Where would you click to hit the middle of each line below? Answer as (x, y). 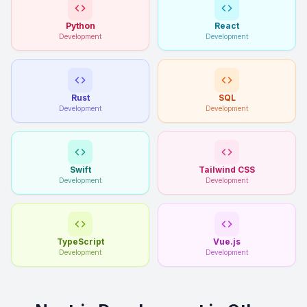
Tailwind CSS (227, 170)
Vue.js (227, 242)
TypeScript (80, 242)
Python (80, 26)
